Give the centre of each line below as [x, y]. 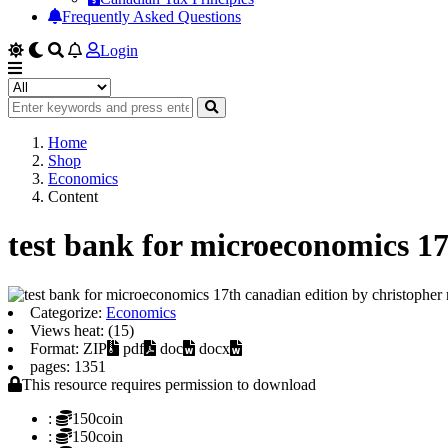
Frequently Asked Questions [151, 16]
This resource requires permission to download [169, 384]
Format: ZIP [68, 348]
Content [73, 196]
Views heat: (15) [82, 330]
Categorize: [68, 312]
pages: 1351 [68, 366]
